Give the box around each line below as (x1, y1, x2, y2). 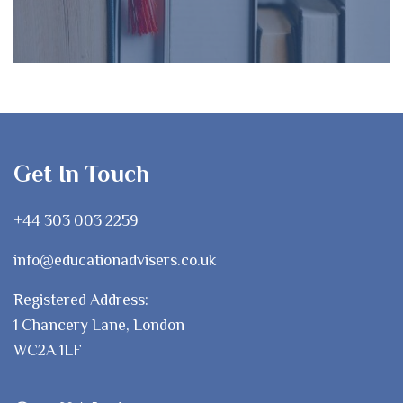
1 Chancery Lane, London (13, 316, 184, 335)
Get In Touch (13, 160, 149, 188)
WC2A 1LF (13, 341, 82, 360)
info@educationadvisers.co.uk (13, 251, 216, 270)
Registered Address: (13, 291, 148, 309)
